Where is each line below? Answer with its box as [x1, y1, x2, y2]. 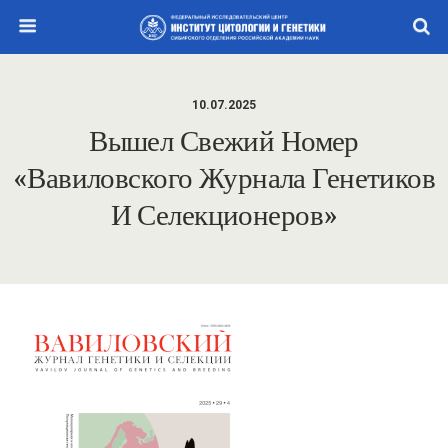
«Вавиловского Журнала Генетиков [12, 161, 436, 195]
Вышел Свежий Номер [89, 124, 359, 158]
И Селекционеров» [110, 198, 338, 232]
